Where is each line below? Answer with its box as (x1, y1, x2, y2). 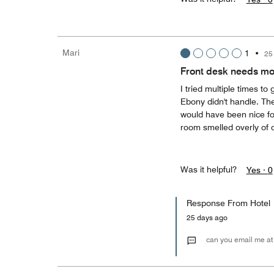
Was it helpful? (180, 165, 237, 174)
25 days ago (186, 213, 234, 222)
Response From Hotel (186, 198, 270, 208)
